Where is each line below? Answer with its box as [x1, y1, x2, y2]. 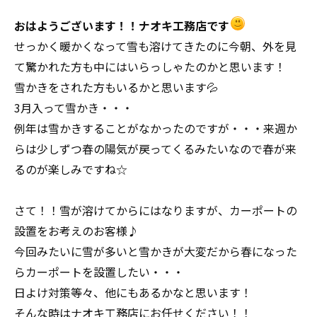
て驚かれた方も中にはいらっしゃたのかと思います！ [14, 58, 286, 75]
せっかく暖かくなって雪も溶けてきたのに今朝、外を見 [14, 38, 296, 54]
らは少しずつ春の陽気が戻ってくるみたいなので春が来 [14, 140, 296, 157]
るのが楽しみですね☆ [14, 161, 127, 178]
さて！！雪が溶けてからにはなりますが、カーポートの [14, 202, 297, 219]
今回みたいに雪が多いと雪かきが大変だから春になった [14, 243, 297, 260]
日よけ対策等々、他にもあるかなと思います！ [14, 284, 252, 301]
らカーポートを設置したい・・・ [14, 263, 184, 280]
